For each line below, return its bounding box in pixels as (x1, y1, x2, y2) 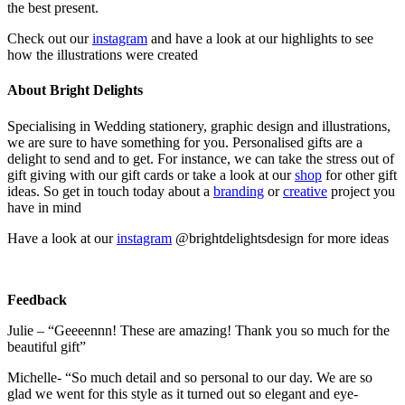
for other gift (322, 166, 397, 183)
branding (213, 183, 264, 199)
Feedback (7, 291, 67, 307)
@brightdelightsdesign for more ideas (172, 230, 389, 246)
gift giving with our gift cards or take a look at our (7, 166, 295, 183)
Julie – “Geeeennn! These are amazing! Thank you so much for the (7, 322, 390, 338)
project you (327, 183, 395, 199)
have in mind (7, 199, 81, 215)
